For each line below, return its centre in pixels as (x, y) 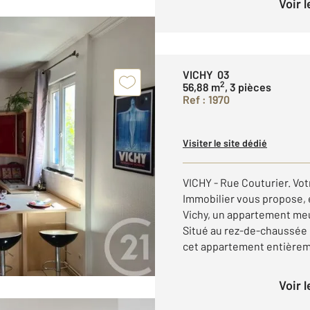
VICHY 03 (206, 74)
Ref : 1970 (206, 99)
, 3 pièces (248, 86)
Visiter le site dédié (225, 143)
